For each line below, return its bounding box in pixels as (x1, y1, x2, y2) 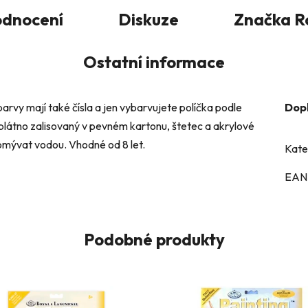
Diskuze (118, 9, 179, 30)
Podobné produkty (83, 229, 225, 250)
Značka (234, 9, 291, 30)
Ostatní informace (83, 52, 225, 73)
